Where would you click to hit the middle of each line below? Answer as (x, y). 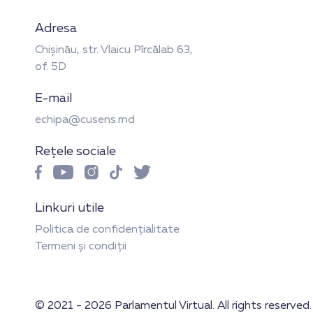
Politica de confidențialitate (107, 230)
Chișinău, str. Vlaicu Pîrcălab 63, (114, 51)
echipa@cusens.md (85, 121)
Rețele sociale (75, 152)
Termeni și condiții (81, 246)
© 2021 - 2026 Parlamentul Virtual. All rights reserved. (173, 306)
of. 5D (51, 67)
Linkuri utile (70, 208)
